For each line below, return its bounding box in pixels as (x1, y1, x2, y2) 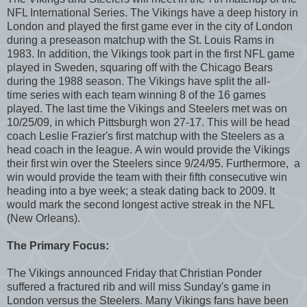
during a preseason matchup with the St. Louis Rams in (7, 34, 274, 46)
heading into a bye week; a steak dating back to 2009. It (7, 184, 275, 197)
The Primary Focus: (7, 239, 109, 251)
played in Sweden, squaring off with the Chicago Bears (7, 61, 273, 73)
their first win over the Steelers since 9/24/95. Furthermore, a (7, 157, 300, 169)
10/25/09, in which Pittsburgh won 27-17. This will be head (7, 116, 290, 128)
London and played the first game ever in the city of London (7, 20, 293, 32)
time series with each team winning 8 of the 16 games (7, 88, 266, 101)
